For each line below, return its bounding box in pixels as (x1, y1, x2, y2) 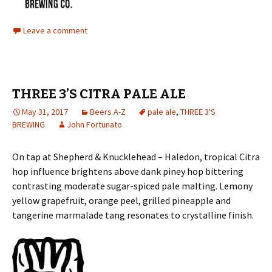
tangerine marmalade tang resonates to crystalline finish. (12, 209, 254, 222)
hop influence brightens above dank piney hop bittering (12, 165, 243, 178)
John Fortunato (67, 119, 122, 131)
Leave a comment (23, 25, 87, 36)
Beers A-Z (90, 106, 126, 118)
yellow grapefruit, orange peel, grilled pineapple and (12, 194, 231, 207)
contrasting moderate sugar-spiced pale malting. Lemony (12, 180, 253, 192)
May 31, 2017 (22, 106, 68, 118)
